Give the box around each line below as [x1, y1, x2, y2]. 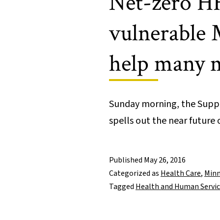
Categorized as [109, 168, 161, 179]
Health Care [161, 168, 201, 179]
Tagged [109, 181, 136, 192]
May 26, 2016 [144, 155, 186, 166]
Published [109, 155, 144, 166]
